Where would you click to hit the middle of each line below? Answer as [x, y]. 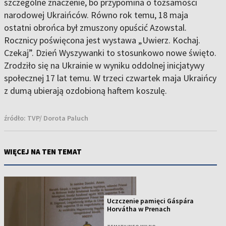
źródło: [16, 118]
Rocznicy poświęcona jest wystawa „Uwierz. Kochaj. [102, 40]
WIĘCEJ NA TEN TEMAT [43, 152]
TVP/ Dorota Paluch [58, 118]
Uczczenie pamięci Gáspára [151, 201]
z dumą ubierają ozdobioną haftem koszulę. [86, 91]
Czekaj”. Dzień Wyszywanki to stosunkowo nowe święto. [110, 53]
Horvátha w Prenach [139, 209]
